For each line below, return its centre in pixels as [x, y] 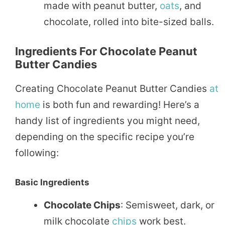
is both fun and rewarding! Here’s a [120, 104]
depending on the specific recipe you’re [105, 137]
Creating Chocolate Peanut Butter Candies [112, 88]
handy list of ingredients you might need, [107, 121]
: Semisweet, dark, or [167, 205]
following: [37, 153]
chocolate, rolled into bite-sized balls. [129, 22]
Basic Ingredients [52, 183]
